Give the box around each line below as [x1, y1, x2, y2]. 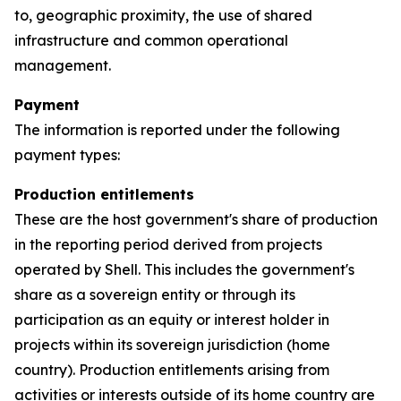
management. [14, 56, 111, 74]
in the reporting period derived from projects [14, 235, 322, 253]
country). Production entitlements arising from [14, 361, 329, 379]
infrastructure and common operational [14, 31, 288, 49]
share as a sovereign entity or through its [14, 286, 295, 303]
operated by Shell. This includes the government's [14, 260, 354, 278]
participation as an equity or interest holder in [14, 311, 329, 328]
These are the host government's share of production [14, 210, 378, 228]
